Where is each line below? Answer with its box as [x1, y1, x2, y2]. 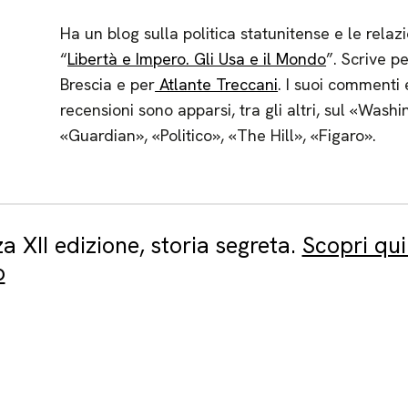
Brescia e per [60, 74, 156, 95]
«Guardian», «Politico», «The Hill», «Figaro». [60, 125, 377, 146]
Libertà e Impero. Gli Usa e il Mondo [67, 48, 327, 69]
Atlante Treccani [155, 74, 279, 95]
